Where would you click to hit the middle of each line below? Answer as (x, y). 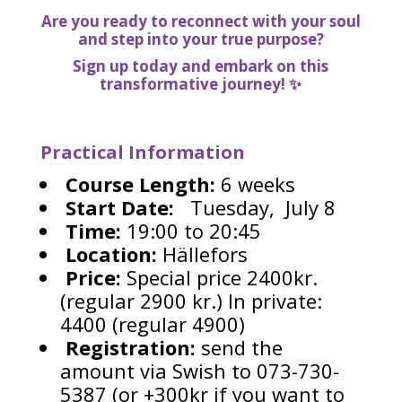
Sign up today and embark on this (201, 66)
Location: (111, 254)
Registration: (133, 348)
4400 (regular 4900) (152, 324)
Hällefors (202, 254)
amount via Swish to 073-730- (199, 371)
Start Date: (117, 208)
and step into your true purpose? (201, 39)
